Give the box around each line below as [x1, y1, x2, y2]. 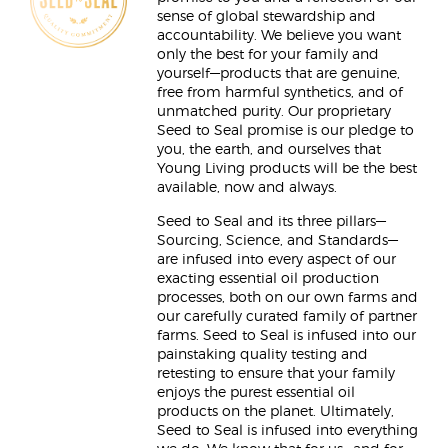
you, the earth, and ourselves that [157, 143, 381, 157]
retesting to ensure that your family [157, 367, 395, 381]
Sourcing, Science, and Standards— [157, 234, 398, 248]
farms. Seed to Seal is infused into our [157, 329, 416, 343]
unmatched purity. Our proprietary [157, 105, 391, 119]
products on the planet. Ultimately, [157, 405, 394, 419]
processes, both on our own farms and [157, 291, 418, 305]
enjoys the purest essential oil [157, 386, 355, 400]
